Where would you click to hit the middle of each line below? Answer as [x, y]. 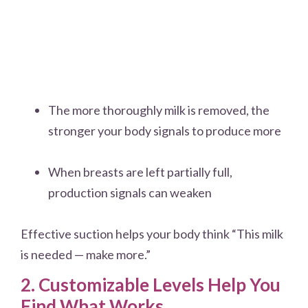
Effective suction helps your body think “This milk [152, 233]
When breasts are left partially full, [140, 172]
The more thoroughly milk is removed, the [159, 110]
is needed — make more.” [86, 254]
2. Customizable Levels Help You [151, 285]
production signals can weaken [130, 192]
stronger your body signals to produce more [165, 130]
